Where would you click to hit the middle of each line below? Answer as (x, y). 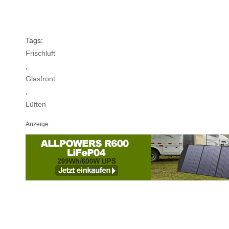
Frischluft (40, 53)
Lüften (36, 104)
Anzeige (37, 124)
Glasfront (40, 78)
